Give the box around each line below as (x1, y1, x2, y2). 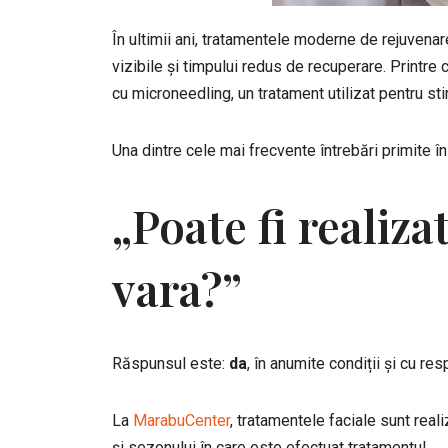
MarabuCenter (133, 411, 230, 430)
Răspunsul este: (112, 354, 229, 373)
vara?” (112, 258, 242, 318)
